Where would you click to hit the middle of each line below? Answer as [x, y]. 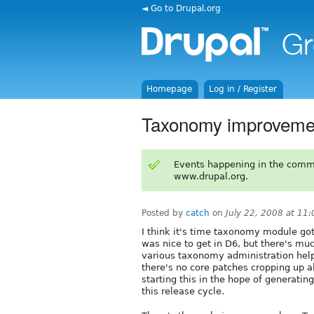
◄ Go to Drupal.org [181, 8]
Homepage [170, 89]
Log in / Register [243, 89]
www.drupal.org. [211, 176]
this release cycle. [183, 291]
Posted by [164, 213]
